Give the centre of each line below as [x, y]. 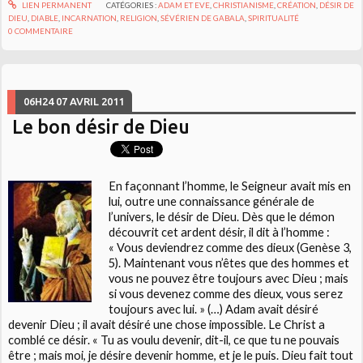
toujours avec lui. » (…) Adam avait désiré [213, 310]
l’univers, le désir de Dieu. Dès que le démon [221, 217]
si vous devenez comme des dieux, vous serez [225, 294]
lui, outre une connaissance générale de [211, 202]
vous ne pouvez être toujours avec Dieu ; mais [228, 279]
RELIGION [139, 18]
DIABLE [45, 18]
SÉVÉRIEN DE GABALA [203, 18]
